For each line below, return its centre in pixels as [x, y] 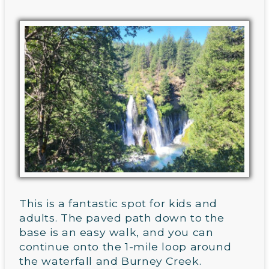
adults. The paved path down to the [122, 218]
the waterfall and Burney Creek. [110, 261]
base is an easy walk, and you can [116, 232]
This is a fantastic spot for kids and [118, 204]
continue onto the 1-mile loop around [125, 247]
